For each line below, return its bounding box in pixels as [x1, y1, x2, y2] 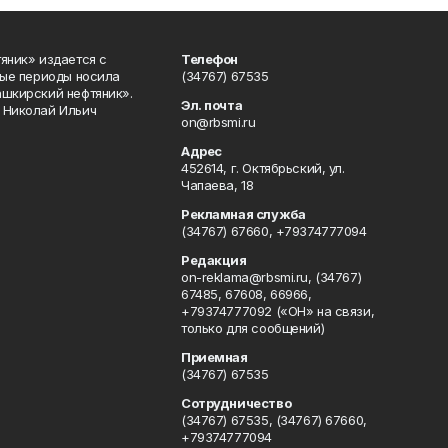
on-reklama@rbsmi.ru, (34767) [180, 269, 362, 285]
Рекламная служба [180, 206, 306, 222]
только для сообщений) [180, 320, 325, 336]
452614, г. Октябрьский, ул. [180, 160, 345, 176]
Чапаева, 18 [180, 177, 254, 193]
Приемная [180, 349, 248, 365]
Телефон [180, 51, 239, 67]
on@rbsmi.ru [180, 114, 256, 130]
